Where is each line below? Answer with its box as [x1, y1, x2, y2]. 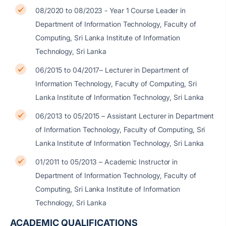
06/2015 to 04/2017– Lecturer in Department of [35, 66, 189, 74]
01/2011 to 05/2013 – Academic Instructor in [35, 157, 178, 166]
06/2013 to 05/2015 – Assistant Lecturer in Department [35, 111, 214, 120]
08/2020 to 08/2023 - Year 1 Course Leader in [35, 6, 186, 15]
